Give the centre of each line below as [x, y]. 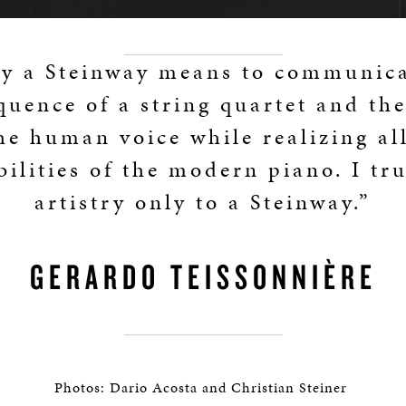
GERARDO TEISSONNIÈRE [203, 276]
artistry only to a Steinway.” [203, 202]
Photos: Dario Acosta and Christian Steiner [203, 387]
